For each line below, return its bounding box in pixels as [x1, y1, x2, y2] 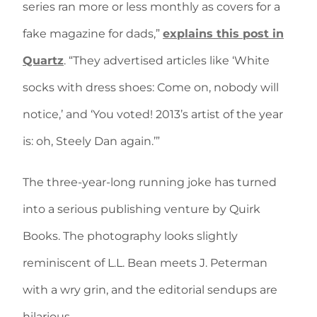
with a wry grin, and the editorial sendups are [23, 283, 277, 296]
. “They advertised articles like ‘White [64, 54, 270, 67]
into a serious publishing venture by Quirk [23, 202, 260, 216]
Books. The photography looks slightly [23, 229, 238, 243]
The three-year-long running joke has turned [23, 175, 277, 189]
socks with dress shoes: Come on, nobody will [23, 81, 279, 94]
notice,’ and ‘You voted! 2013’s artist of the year [23, 108, 283, 121]
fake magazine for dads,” [23, 27, 163, 40]
